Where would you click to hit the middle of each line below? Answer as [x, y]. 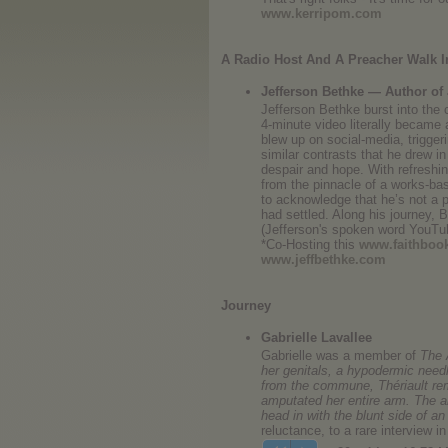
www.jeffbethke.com [323, 259]
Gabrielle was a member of [340, 355]
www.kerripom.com [321, 13]
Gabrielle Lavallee [316, 337]
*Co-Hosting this [310, 244]
